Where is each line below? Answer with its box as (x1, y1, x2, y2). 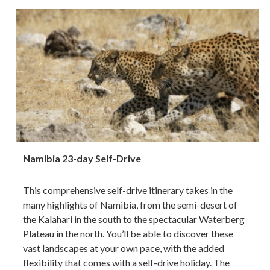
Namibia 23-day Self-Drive (23, 152, 142, 165)
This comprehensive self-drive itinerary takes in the (23, 184, 233, 196)
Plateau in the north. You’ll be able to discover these (23, 228, 234, 240)
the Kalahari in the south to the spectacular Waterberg (23, 213, 245, 225)
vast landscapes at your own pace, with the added (23, 242, 225, 254)
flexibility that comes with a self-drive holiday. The (23, 257, 230, 269)
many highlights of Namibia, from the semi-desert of (23, 199, 238, 211)
